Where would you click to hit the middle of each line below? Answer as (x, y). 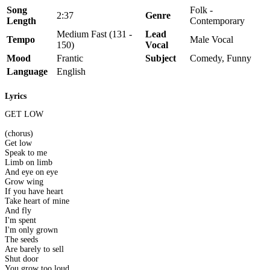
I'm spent (20, 221)
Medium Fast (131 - (94, 34)
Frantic (70, 58)
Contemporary (217, 20)
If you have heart (34, 192)
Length (21, 20)
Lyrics (16, 96)
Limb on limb (29, 163)
